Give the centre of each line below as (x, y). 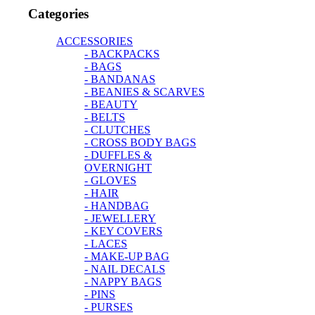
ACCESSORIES (95, 41)
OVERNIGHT (118, 168)
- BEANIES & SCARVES (144, 92)
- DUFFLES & (118, 155)
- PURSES (109, 307)
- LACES (106, 244)
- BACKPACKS (122, 54)
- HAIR (102, 193)
